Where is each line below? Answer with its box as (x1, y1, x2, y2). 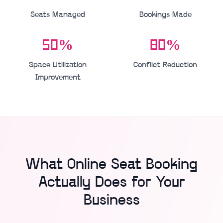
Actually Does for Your (38, 175, 185, 191)
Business (83, 193, 140, 209)
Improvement (35, 73, 81, 82)
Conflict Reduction (133, 61, 197, 69)
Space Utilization (29, 61, 87, 69)
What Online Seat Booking (25, 157, 198, 173)
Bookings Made (139, 10, 192, 19)
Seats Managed (30, 10, 85, 19)
